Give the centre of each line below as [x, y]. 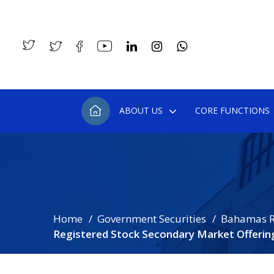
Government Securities [152, 219]
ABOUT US [141, 110]
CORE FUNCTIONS [232, 110]
